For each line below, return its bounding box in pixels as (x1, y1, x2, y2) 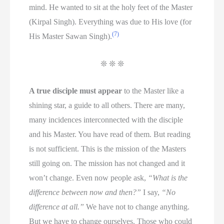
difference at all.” (29, 202, 84, 211)
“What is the (148, 173, 188, 182)
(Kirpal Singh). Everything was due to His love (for (29, 17, 192, 26)
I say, (141, 188, 162, 197)
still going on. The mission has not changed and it (29, 159, 185, 168)
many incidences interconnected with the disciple (29, 115, 183, 124)
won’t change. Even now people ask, (29, 173, 148, 182)
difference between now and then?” (29, 188, 141, 197)
